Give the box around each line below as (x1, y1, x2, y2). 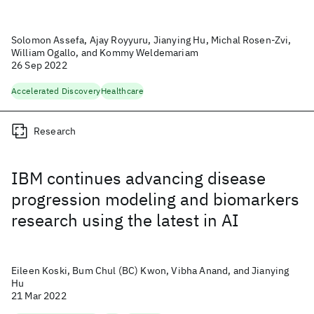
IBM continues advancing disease (11, 167, 266, 189)
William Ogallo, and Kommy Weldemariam (11, 46, 198, 59)
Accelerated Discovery (11, 86, 101, 96)
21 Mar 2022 (11, 289, 67, 302)
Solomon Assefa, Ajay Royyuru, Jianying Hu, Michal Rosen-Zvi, (11, 34, 292, 46)
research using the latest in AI (11, 209, 239, 231)
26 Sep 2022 (11, 59, 67, 71)
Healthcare (100, 86, 144, 96)
